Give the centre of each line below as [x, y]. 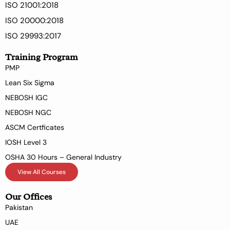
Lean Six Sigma [30, 83]
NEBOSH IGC [26, 98]
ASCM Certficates [35, 128]
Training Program [41, 57]
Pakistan [19, 208]
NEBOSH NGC [28, 113]
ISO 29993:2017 [33, 36]
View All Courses [42, 172]
